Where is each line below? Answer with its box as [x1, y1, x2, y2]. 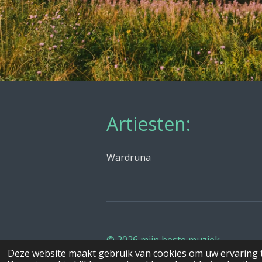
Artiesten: [106, 111, 191, 137]
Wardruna [106, 150, 151, 164]
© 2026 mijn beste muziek [106, 233, 220, 247]
